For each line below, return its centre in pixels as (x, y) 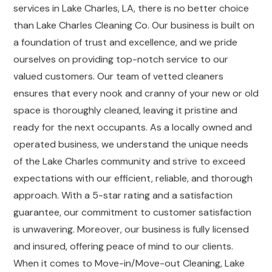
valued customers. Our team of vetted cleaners (118, 76)
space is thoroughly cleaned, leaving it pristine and (125, 110)
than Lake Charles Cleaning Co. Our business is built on (134, 25)
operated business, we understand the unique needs (131, 144)
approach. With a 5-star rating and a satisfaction (123, 195)
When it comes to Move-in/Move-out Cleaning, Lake (129, 263)
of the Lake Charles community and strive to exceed (129, 161)
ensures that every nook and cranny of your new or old (136, 93)
